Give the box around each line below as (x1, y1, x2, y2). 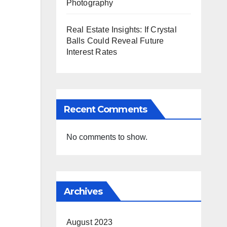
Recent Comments (63, 104, 147, 116)
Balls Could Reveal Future (66, 36, 164, 46)
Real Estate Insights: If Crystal (66, 25, 177, 34)
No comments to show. (66, 133, 147, 142)
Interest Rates (66, 48, 118, 57)
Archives (63, 186, 103, 198)
